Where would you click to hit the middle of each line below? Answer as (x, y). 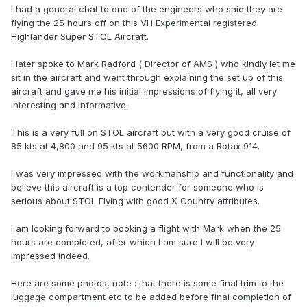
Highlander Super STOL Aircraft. (80, 37)
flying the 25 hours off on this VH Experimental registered (134, 23)
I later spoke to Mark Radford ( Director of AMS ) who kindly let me (153, 64)
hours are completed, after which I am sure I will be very (133, 242)
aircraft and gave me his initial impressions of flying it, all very (144, 91)
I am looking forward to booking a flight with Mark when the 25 (146, 229)
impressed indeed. (50, 256)
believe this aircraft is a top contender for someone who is (137, 187)
